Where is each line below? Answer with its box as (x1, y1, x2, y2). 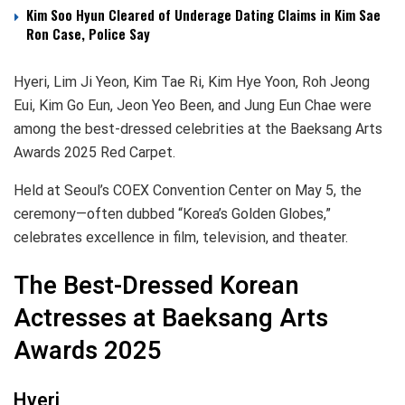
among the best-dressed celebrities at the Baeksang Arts (14, 119, 382, 137)
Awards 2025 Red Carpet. (14, 143, 175, 161)
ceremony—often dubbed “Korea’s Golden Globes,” (14, 204, 331, 222)
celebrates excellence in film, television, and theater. (14, 228, 348, 246)
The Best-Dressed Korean (14, 268, 299, 305)
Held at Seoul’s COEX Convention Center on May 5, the (14, 181, 362, 199)
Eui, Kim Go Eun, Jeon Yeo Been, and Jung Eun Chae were (14, 96, 372, 114)
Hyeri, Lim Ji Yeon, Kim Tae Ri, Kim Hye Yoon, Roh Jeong (14, 72, 370, 90)
